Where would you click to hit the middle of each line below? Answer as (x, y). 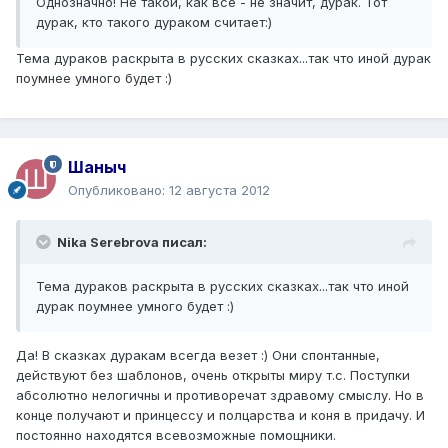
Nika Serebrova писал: (132, 242)
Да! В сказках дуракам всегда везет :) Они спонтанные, (198, 355)
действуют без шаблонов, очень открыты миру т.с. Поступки (213, 375)
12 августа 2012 (219, 190)
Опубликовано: (118, 190)
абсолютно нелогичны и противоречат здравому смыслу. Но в (220, 395)
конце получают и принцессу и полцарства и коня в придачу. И (220, 415)
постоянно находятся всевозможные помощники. (176, 435)
